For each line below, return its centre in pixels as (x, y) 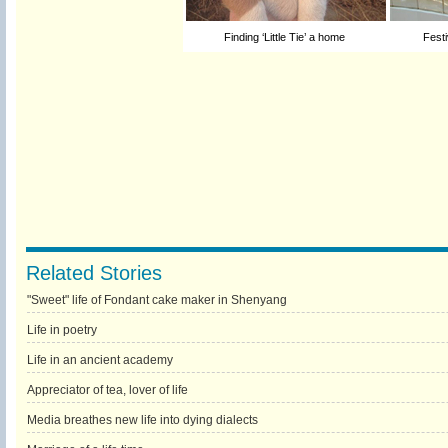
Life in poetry (61, 330)
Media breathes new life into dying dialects (142, 420)
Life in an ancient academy (99, 360)
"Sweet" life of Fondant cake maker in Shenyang (156, 300)
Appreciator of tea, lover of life (107, 390)
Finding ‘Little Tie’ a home (286, 37)
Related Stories (93, 273)
